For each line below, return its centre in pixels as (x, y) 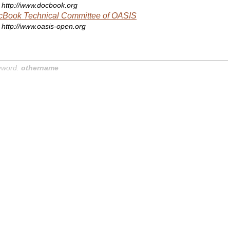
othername (40, 68)
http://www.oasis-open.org (44, 27)
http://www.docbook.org (40, 5)
